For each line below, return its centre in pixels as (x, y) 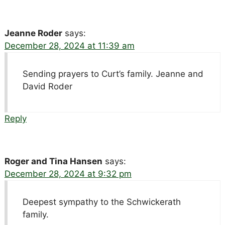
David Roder (47, 87)
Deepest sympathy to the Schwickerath (101, 202)
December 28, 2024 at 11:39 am (69, 46)
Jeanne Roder (33, 33)
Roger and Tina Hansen (53, 161)
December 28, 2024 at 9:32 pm (68, 174)
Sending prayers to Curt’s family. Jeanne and (113, 74)
